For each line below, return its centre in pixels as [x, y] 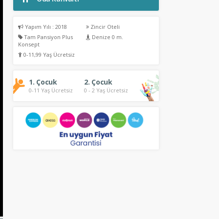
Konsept [29, 44]
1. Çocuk [43, 82]
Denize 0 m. [107, 37]
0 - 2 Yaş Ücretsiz [106, 90]
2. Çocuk [98, 82]
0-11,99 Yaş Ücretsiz [48, 55]
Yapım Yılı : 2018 [45, 27]
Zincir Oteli [104, 27]
